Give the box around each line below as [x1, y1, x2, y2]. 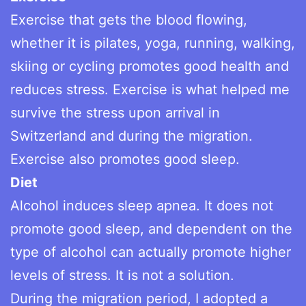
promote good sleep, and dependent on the [10, 220, 292, 237]
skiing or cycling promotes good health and [10, 57, 289, 74]
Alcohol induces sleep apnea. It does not [10, 197, 273, 214]
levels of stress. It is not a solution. [10, 266, 234, 283]
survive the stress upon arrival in [10, 104, 220, 121]
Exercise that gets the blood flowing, [10, 11, 247, 28]
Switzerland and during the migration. [10, 127, 253, 144]
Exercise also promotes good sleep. [10, 150, 240, 167]
